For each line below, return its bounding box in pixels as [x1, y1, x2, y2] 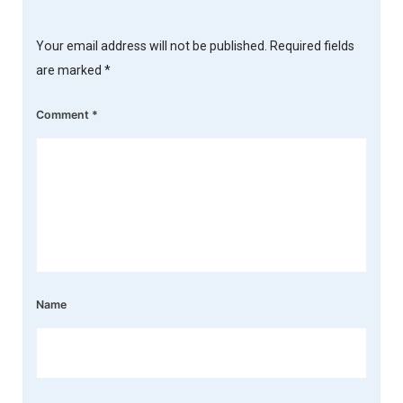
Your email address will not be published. [36, 39, 267, 54]
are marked [36, 63, 104, 78]
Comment [36, 108, 92, 122]
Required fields [270, 39, 354, 54]
